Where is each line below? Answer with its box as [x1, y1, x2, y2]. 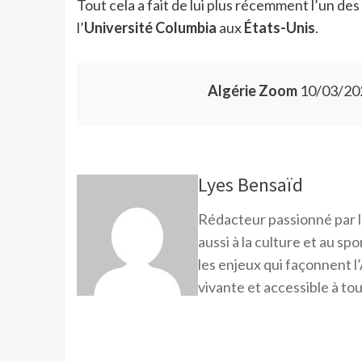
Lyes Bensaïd [197, 172, 303, 198]
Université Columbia [83, 19, 217, 37]
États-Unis [243, 19, 315, 37]
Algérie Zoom [207, 82, 297, 100]
